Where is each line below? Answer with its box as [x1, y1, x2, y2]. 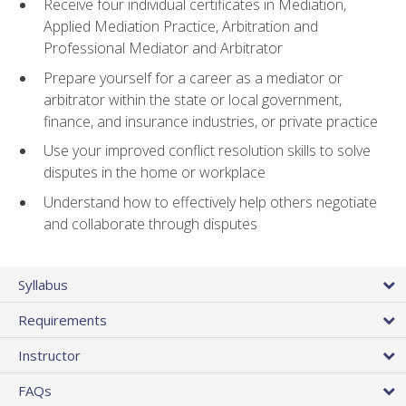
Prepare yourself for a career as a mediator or [43, 67, 343, 88]
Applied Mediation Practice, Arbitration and [43, 16, 318, 37]
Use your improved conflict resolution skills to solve [43, 140, 371, 161]
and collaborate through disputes [43, 214, 257, 235]
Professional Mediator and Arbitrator [43, 38, 283, 59]
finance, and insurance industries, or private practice [43, 111, 378, 131]
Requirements [18, 311, 107, 330]
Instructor [18, 346, 81, 365]
